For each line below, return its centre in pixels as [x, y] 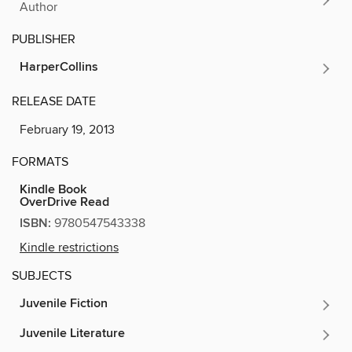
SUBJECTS [42, 275]
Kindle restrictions [69, 247]
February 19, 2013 [67, 129]
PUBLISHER [44, 39]
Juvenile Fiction [64, 303]
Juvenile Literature [72, 333]
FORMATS [40, 161]
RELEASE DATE [54, 101]
